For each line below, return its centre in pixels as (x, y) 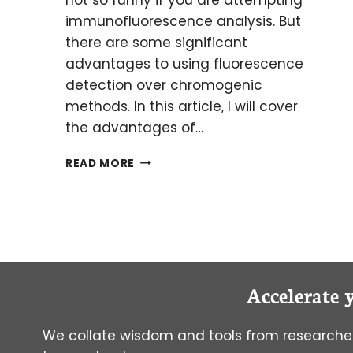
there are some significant (156, 42)
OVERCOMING (176, 192)
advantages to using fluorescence (184, 63)
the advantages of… (134, 127)
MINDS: (156, 176)
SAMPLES (162, 275)
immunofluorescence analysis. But (183, 21)
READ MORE (100, 163)
